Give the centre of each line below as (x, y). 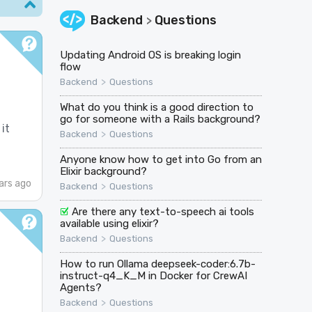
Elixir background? (103, 171)
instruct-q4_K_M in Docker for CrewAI (153, 275)
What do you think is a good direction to (156, 107)
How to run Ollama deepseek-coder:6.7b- (157, 264)
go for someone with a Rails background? (160, 119)
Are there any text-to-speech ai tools (163, 211)
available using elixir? (109, 223)
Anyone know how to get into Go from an (161, 159)
